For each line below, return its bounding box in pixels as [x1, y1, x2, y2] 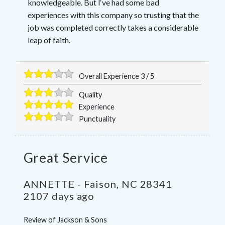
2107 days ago [23, 189, 95, 202]
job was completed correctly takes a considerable [27, 22, 198, 32]
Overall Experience [79, 71, 141, 80]
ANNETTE [23, 177, 75, 190]
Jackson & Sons [57, 215, 107, 224]
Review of [23, 215, 57, 224]
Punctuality [79, 114, 116, 123]
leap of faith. [27, 35, 70, 45]
